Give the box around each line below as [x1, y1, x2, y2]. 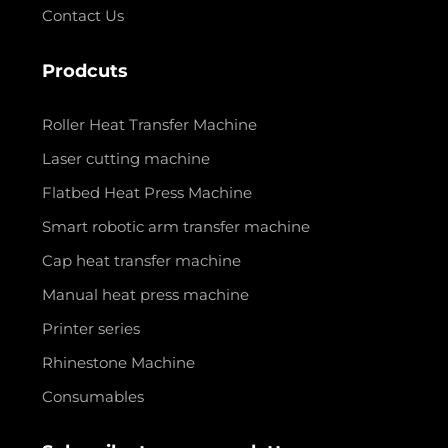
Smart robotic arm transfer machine [41, 216, 310, 236]
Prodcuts [41, 59, 128, 82]
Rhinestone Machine [41, 352, 195, 372]
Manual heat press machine [41, 284, 249, 304]
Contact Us [41, 5, 124, 25]
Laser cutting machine [41, 148, 210, 168]
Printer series [41, 318, 140, 338]
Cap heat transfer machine [41, 250, 241, 270]
